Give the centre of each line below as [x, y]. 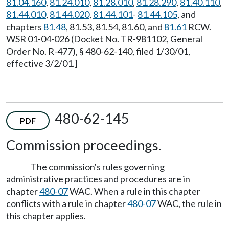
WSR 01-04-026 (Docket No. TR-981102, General [104, 39]
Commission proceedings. [84, 145]
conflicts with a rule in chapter [67, 203]
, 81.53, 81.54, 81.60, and [115, 27]
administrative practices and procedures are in [98, 179]
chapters [25, 27]
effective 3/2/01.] [42, 64]
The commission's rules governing [98, 166]
